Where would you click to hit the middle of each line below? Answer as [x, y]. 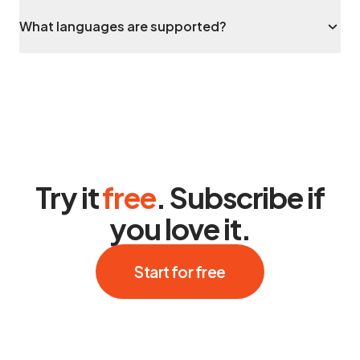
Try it [69, 197]
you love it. [180, 228]
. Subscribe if [241, 197]
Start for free [180, 271]
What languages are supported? [123, 26]
